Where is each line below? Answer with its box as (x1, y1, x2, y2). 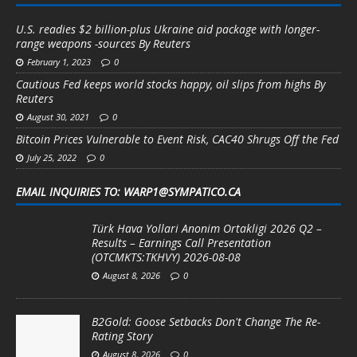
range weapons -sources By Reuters (16, 36, 190, 52)
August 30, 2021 (27, 111, 89, 124)
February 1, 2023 (27, 56, 91, 69)
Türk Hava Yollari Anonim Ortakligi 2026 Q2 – (92, 221, 322, 237)
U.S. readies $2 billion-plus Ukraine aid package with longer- (16, 22, 320, 37)
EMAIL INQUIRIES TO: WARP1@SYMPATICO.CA (16, 184, 241, 200)
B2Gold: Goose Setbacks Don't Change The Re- (92, 314, 320, 330)
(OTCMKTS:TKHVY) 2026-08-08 (92, 249, 241, 265)
